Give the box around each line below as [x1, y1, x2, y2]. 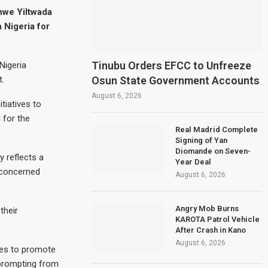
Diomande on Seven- [175, 146, 251, 156]
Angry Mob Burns [175, 203, 239, 213]
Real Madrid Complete [175, 124, 258, 134]
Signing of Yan [175, 135, 228, 145]
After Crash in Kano [175, 225, 246, 234]
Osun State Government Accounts [92, 74, 260, 87]
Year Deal [175, 157, 212, 166]
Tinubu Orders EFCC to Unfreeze [92, 59, 252, 72]
